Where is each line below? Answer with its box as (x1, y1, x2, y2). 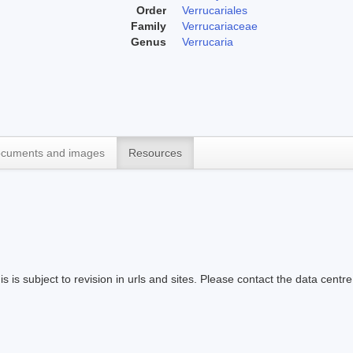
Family (131, 19, 166, 32)
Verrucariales (182, 3, 247, 17)
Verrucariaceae (182, 19, 258, 32)
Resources (128, 146, 182, 159)
